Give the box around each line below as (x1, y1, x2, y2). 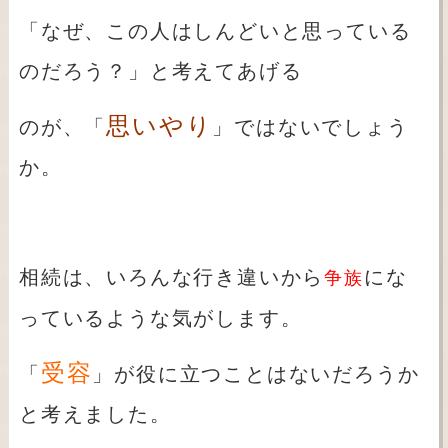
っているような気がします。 (18, 307, 303, 330)
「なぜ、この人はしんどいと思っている (18, 20, 412, 43)
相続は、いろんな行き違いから (18, 266, 325, 289)
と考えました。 (18, 403, 172, 426)
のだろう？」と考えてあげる (18, 60, 303, 83)
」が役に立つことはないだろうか (92, 363, 420, 386)
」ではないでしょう (212, 116, 409, 139)
